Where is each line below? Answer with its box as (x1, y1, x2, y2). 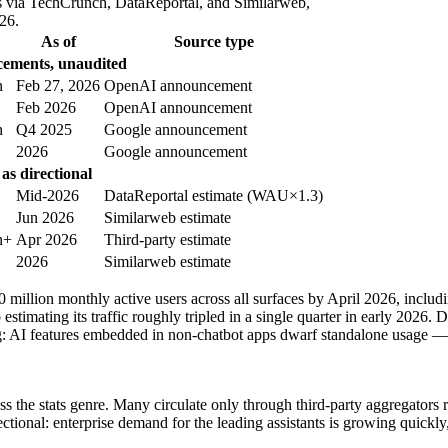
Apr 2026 (16, 231, 77, 249)
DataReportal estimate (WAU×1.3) (104, 187, 323, 205)
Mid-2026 (16, 187, 79, 205)
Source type (173, 33, 254, 51)
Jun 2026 (16, 209, 74, 227)
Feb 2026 (16, 99, 76, 117)
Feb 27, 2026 (16, 77, 100, 95)
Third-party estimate (104, 231, 231, 249)
